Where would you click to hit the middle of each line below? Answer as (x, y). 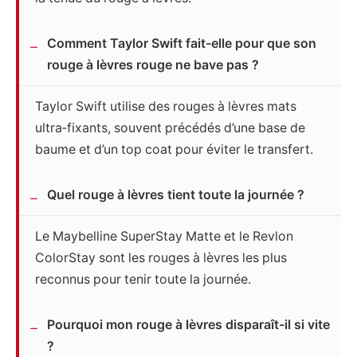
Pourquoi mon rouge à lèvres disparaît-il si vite (188, 325)
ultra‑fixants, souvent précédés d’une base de (170, 128)
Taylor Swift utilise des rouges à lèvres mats (166, 107)
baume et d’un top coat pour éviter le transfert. (174, 150)
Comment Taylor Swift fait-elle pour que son (182, 44)
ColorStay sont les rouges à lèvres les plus (161, 258)
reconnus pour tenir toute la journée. (143, 280)
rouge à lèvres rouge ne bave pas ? (153, 65)
